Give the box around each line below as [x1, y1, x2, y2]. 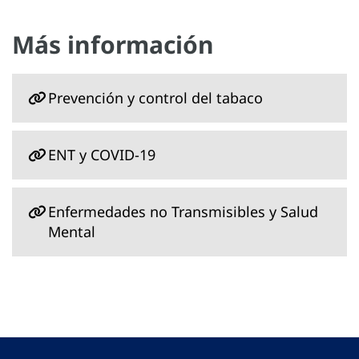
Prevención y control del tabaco [48, 88, 263, 108]
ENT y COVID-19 [48, 145, 155, 165]
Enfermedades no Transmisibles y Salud [48, 202, 318, 222]
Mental [48, 222, 95, 242]
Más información [12, 28, 214, 62]
